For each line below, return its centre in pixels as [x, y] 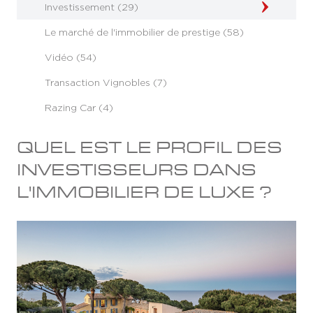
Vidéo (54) [71, 57]
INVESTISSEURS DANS [137, 170]
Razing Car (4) [79, 107]
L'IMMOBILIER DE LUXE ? [144, 192]
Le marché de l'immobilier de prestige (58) [144, 32]
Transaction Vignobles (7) [106, 82]
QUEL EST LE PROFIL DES [150, 148]
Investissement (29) [92, 7]
